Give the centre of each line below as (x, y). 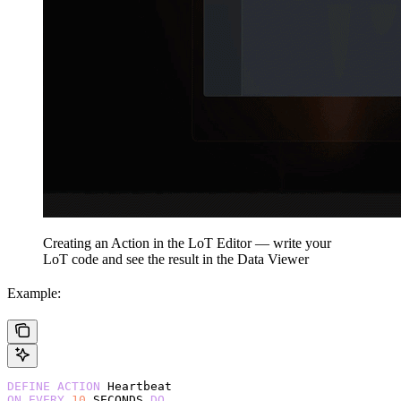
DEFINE (29, 386)
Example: (34, 293)
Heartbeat (136, 386)
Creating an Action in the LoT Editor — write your (187, 243)
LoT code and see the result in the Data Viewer (176, 259)
